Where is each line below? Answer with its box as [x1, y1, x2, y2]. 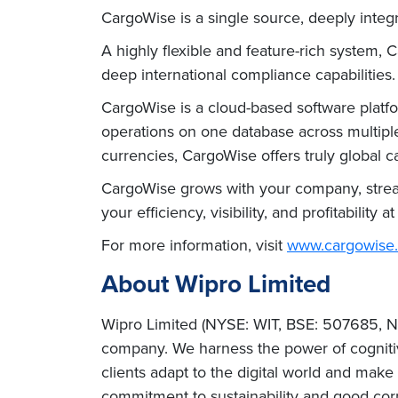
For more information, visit [101, 234, 287, 256]
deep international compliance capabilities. [101, 63, 395, 85]
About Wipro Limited [101, 266, 330, 302]
